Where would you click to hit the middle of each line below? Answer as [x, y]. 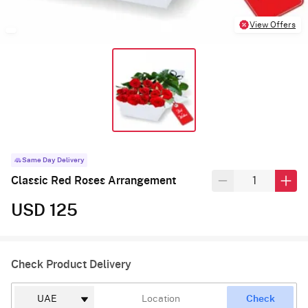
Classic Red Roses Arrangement [93, 180]
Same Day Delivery [53, 160]
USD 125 [44, 211]
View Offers [273, 25]
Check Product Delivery [71, 264]
